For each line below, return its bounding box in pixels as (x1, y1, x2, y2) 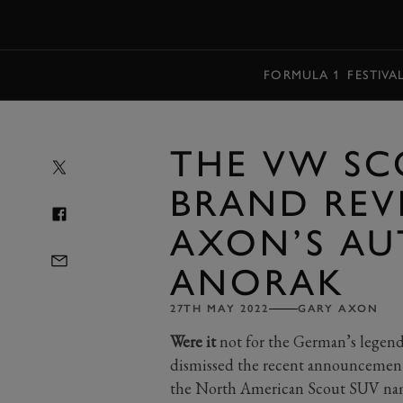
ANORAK (169, 260, 346, 304)
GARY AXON (297, 302, 379, 315)
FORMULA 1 (264, 67, 341, 83)
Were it (169, 331, 216, 352)
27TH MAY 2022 (169, 302, 269, 315)
